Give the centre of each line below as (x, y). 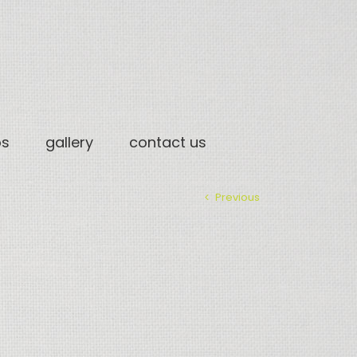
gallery (69, 142)
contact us (167, 142)
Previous (237, 197)
